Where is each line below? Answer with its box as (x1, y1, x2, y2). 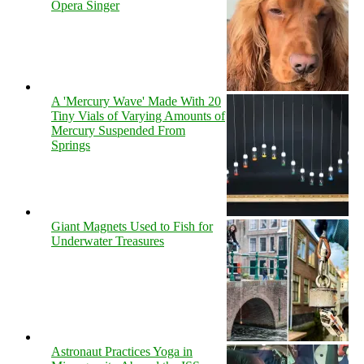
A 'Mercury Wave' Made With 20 (51, 93, 221, 108)
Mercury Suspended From (51, 123, 185, 137)
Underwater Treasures (51, 233, 164, 248)
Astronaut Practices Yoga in (51, 344, 193, 358)
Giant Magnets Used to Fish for (51, 219, 213, 233)
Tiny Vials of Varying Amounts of (51, 108, 225, 123)
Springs (51, 137, 90, 152)
